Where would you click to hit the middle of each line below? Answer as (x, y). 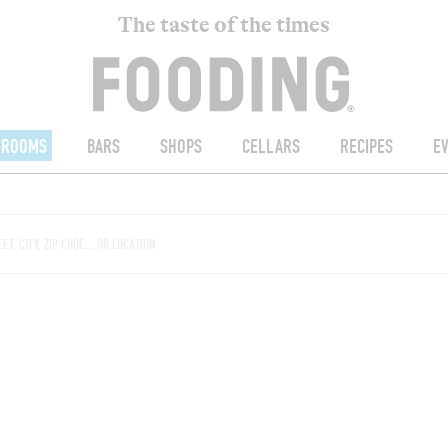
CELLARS (270, 147)
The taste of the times (223, 25)
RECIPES (366, 147)
